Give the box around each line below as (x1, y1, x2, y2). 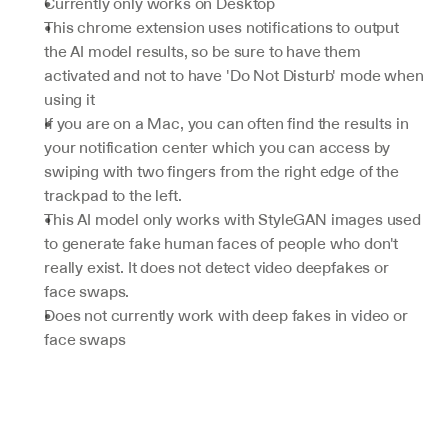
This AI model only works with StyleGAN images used (44, 208, 421, 230)
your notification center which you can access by (44, 136, 391, 158)
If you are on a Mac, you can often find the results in (44, 112, 409, 134)
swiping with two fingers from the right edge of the (44, 160, 399, 182)
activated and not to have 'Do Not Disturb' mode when (44, 64, 424, 86)
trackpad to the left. (44, 184, 182, 206)
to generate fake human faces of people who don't (44, 232, 399, 254)
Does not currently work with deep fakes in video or (44, 304, 408, 326)
